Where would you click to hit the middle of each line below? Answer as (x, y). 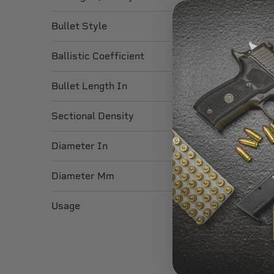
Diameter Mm (83, 176)
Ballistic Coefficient (98, 56)
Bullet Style (79, 26)
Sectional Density (93, 116)
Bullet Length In (89, 86)
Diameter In (80, 146)
